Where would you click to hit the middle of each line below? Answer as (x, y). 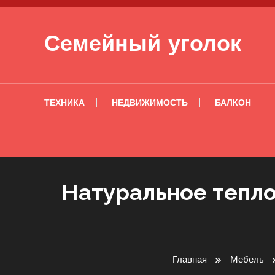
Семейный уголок (143, 45)
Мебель (247, 259)
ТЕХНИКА (64, 103)
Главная (190, 259)
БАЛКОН (233, 103)
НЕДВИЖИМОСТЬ (150, 103)
